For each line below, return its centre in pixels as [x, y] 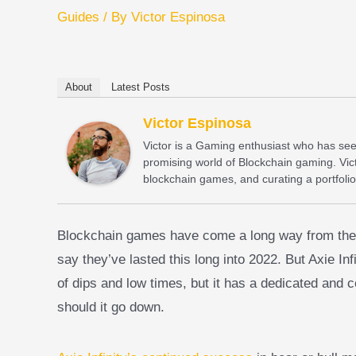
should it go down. [111, 307]
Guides [78, 17]
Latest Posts [141, 87]
